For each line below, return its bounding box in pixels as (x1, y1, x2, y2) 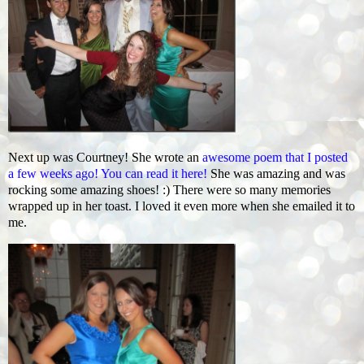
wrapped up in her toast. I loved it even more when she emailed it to (8, 199, 355, 214)
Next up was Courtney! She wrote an (8, 150, 202, 165)
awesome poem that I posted (202, 150, 348, 165)
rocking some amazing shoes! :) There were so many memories (8, 183, 331, 197)
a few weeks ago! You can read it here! (8, 167, 207, 181)
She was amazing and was (207, 167, 345, 181)
